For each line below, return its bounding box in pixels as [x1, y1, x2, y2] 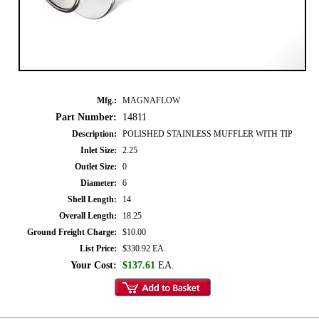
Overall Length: [59, 210, 117, 221]
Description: [72, 128, 117, 139]
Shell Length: [68, 194, 117, 204]
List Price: [80, 243, 117, 253]
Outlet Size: [75, 161, 117, 172]
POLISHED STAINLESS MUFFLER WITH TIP [122, 128, 293, 139]
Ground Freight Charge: [27, 226, 117, 237]
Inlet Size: [80, 145, 117, 155]
